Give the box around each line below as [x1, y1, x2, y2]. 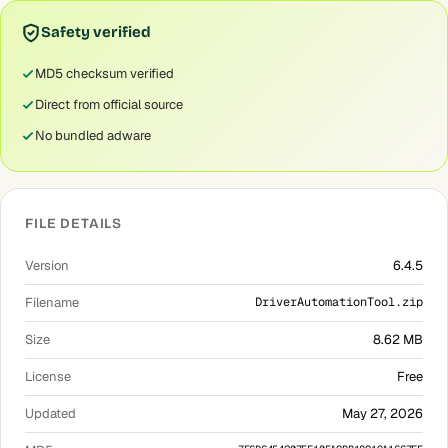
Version [25, 257, 69, 274]
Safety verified [41, 23, 151, 41]
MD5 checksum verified [35, 65, 174, 82]
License [25, 368, 71, 385]
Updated [25, 405, 76, 422]
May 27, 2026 [342, 405, 423, 422]
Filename [25, 294, 79, 311]
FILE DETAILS [25, 215, 123, 232]
